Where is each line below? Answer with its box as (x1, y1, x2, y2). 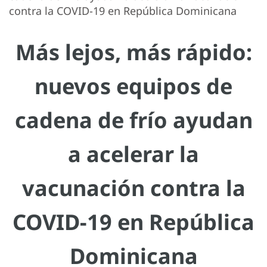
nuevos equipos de (35, 72, 232, 101)
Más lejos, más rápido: (15, 38, 252, 67)
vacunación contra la (21, 173, 246, 203)
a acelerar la (68, 139, 199, 169)
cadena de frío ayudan (14, 105, 253, 135)
